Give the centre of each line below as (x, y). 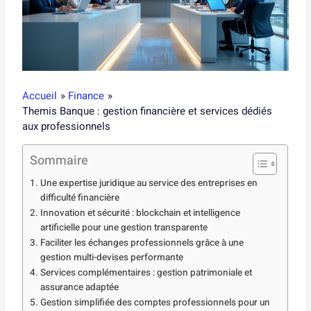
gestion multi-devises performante (111, 257)
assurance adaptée (79, 287)
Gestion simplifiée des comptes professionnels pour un (155, 302)
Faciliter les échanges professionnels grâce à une (142, 243)
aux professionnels (67, 126)
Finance (86, 95)
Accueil (40, 95)
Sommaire (59, 160)
